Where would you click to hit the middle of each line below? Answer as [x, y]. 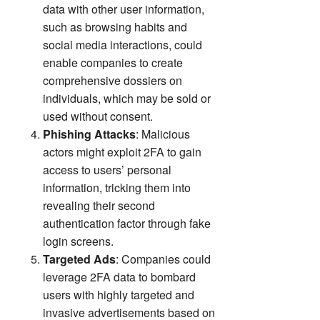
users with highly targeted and [119, 295]
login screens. [78, 241]
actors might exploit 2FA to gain [122, 152]
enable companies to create [113, 63]
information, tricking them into [117, 188]
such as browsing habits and [115, 27]
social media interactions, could [122, 45]
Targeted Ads [79, 259]
